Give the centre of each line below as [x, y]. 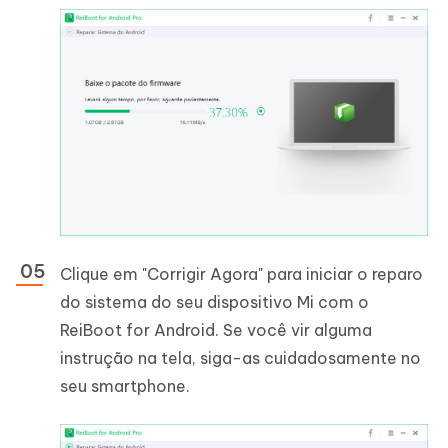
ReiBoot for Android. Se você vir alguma [216, 329]
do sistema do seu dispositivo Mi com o [214, 301]
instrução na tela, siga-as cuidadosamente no [240, 357]
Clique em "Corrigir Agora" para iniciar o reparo [241, 273]
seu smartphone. [125, 385]
